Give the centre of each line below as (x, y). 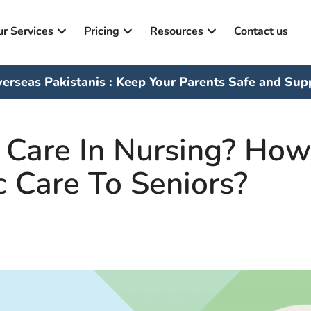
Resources (176, 31)
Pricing (101, 31)
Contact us (261, 31)
